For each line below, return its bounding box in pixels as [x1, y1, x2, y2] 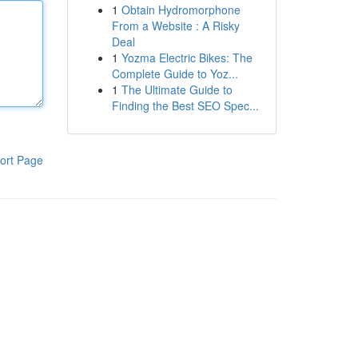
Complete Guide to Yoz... [111, 66, 238, 82]
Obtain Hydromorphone [121, 2, 241, 18]
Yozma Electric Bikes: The [121, 50, 253, 66]
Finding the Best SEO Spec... [111, 97, 259, 113]
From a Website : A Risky [111, 18, 240, 34]
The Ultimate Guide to [121, 82, 233, 97]
